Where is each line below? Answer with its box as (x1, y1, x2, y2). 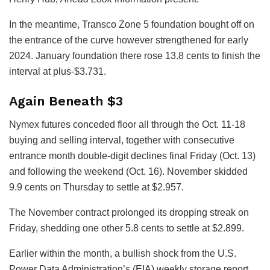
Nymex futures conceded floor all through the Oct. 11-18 (9, 119, 245, 130)
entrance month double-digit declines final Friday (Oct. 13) (9, 150, 256, 161)
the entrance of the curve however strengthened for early (9, 34, 248, 45)
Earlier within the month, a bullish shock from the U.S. (9, 248, 236, 259)
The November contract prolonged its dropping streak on (9, 207, 249, 218)
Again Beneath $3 (9, 93, 123, 109)
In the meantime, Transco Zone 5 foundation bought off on (9, 19, 254, 30)
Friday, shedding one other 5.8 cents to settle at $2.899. (9, 222, 244, 233)
